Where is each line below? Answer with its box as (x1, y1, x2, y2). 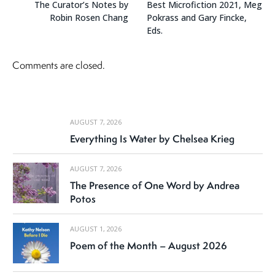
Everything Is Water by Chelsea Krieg (70, 132, 234, 146)
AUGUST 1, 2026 (70, 224, 122, 234)
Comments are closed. (12, 58, 105, 72)
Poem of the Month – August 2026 (70, 239, 227, 253)
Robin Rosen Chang (50, 12, 128, 24)
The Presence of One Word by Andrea (70, 179, 239, 193)
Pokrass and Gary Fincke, (147, 12, 247, 24)
